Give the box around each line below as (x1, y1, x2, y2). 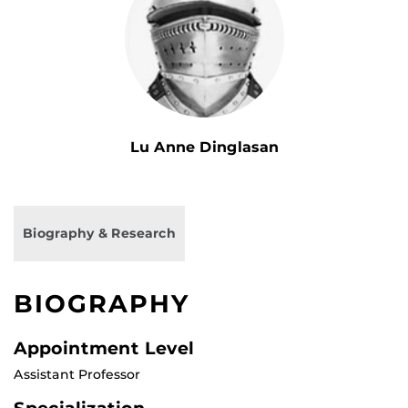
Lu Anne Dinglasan (129, 138, 279, 157)
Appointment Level (14, 337, 194, 360)
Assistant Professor (14, 366, 140, 383)
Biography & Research (23, 225, 176, 242)
